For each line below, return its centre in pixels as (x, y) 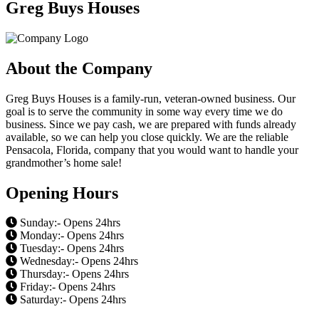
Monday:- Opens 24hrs (70, 236)
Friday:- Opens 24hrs (66, 287)
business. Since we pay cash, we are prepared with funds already (151, 124)
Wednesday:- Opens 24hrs (78, 261)
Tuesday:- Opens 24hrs (70, 249)
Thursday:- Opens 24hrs (73, 274)
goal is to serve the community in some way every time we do (144, 111)
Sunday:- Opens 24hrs (69, 223)
